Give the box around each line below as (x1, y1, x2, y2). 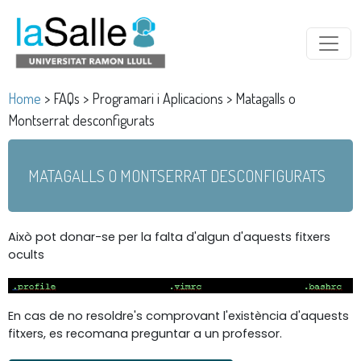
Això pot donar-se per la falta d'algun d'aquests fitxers (8, 228, 330, 245)
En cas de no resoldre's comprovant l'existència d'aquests (8, 307, 349, 324)
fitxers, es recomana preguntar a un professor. (8, 325, 282, 342)
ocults (8, 246, 44, 263)
